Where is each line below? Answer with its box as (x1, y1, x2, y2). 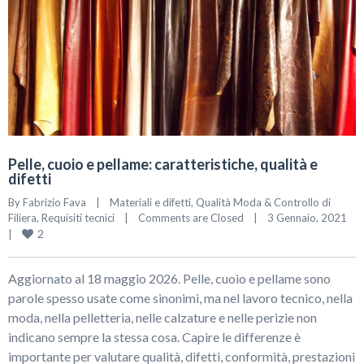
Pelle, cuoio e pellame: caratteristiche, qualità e (8, 155, 318, 174)
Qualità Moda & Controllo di (196, 196, 331, 210)
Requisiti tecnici (41, 211, 115, 225)
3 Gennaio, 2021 (347, 211, 357, 225)
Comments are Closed (138, 211, 244, 225)
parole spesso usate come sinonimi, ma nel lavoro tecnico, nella (8, 290, 353, 306)
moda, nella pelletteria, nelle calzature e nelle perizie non (8, 310, 317, 326)
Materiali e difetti (110, 196, 191, 210)
